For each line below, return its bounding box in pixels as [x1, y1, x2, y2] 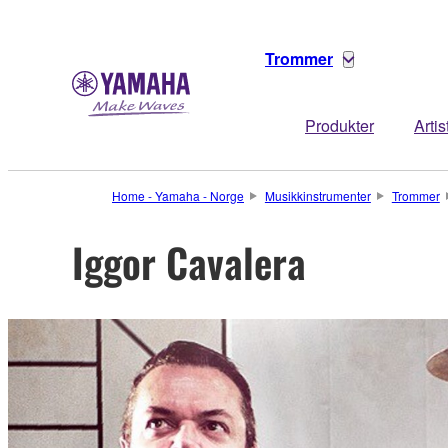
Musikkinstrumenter [264, 187, 371, 204]
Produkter [305, 114, 374, 137]
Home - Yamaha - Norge [112, 187, 244, 204]
